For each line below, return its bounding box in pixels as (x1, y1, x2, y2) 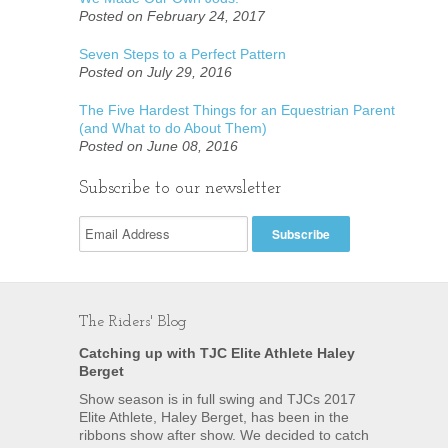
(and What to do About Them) (79, 119, 267, 136)
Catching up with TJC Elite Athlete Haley (79, 344, 355, 361)
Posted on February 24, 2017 (79, 7, 265, 24)
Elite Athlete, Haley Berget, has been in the (79, 408, 349, 425)
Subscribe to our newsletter (79, 178, 281, 198)
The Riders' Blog (79, 313, 187, 330)
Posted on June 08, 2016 (79, 137, 238, 154)
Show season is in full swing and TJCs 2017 (79, 390, 356, 407)
